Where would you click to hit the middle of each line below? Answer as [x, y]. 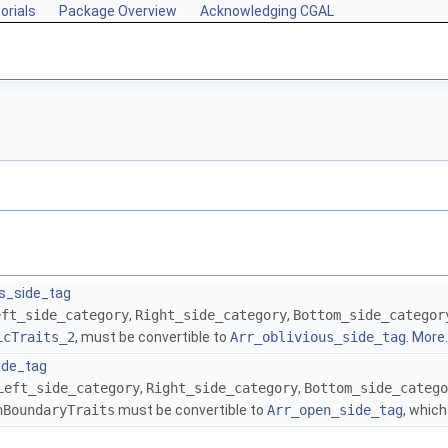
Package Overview [118, 11]
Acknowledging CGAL [267, 11]
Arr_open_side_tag [335, 410]
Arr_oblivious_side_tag [318, 337]
